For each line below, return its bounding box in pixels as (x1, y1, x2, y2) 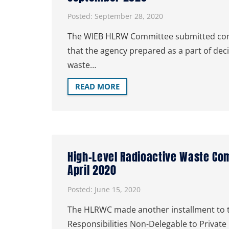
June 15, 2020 (95, 184, 141, 194)
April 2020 (67, 161, 117, 178)
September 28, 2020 (95, 11, 163, 21)
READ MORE (75, 81, 120, 91)
